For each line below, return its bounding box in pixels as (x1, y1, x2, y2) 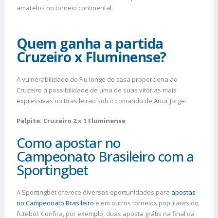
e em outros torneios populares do (94, 198, 199, 207)
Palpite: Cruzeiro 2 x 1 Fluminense (17, 116, 126, 126)
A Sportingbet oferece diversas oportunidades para (17, 187, 171, 197)
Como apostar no (17, 133, 121, 152)
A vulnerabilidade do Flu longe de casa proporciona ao (17, 74, 178, 84)
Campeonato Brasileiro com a (17, 146, 194, 165)
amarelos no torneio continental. (17, 3, 113, 13)
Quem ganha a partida (17, 34, 163, 53)
